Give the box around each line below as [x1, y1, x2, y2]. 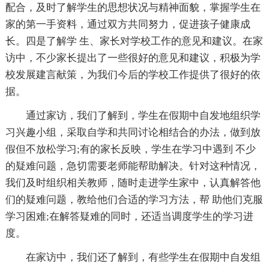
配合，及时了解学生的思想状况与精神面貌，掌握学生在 [5, 2, 261, 14]
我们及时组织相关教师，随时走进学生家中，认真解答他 [5, 177, 261, 189]
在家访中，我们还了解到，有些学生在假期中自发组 [25, 252, 261, 264]
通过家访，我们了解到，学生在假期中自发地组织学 [25, 110, 261, 122]
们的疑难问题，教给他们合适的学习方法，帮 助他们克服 [5, 194, 263, 206]
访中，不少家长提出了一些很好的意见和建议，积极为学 [5, 52, 261, 64]
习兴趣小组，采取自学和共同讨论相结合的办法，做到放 [5, 127, 261, 139]
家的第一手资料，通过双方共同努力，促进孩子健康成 [5, 19, 250, 31]
